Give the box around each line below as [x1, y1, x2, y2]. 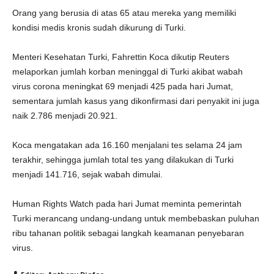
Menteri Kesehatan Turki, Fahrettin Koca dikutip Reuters [12, 52, 229, 62]
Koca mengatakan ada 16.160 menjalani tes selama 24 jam [12, 140, 242, 150]
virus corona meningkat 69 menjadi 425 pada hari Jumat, [12, 81, 233, 91]
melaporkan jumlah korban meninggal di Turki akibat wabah [12, 67, 243, 76]
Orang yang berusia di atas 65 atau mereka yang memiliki [12, 8, 236, 18]
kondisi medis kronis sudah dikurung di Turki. [12, 23, 186, 32]
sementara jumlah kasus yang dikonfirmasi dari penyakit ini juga [12, 96, 259, 106]
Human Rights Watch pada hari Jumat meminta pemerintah [12, 199, 242, 209]
